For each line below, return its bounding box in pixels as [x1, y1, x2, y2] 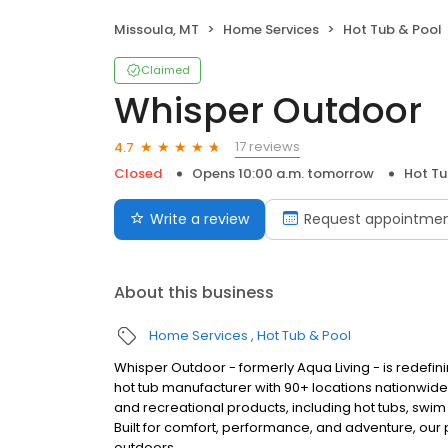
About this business [114, 281, 274, 305]
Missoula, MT [114, 20, 199, 40]
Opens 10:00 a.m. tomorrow [192, 164, 374, 184]
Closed [114, 164, 162, 184]
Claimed [141, 62, 190, 79]
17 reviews [235, 137, 300, 157]
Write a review [150, 209, 249, 230]
